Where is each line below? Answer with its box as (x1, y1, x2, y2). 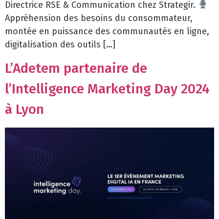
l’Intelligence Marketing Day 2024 (5, 81, 210, 97)
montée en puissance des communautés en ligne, (5, 25, 209, 37)
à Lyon (5, 101, 44, 118)
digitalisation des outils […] (5, 39, 115, 50)
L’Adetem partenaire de (5, 60, 147, 77)
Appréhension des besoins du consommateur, (5, 12, 193, 23)
